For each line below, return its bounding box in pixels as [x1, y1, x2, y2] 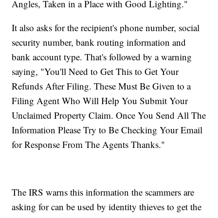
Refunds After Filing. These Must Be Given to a [12, 80, 191, 92]
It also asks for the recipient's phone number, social [12, 21, 200, 34]
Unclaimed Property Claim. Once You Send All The [12, 109, 206, 122]
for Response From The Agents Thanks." [12, 138, 165, 151]
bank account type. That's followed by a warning [12, 51, 192, 63]
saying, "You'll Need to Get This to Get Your [12, 65, 179, 78]
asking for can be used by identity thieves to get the [12, 200, 202, 213]
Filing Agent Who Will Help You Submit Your [12, 94, 188, 107]
